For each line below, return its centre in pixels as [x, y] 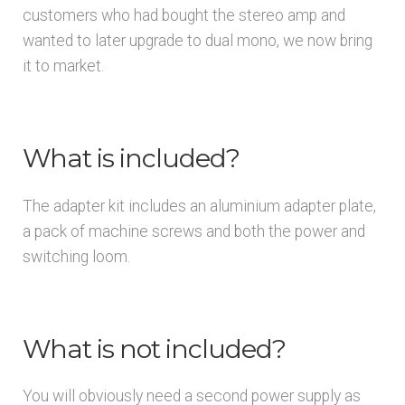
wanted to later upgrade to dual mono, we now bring [197, 40]
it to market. [63, 66]
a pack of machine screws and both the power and [193, 231]
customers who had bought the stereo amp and [184, 15]
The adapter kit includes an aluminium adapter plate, [199, 206]
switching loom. [76, 256]
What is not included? [154, 348]
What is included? [131, 158]
